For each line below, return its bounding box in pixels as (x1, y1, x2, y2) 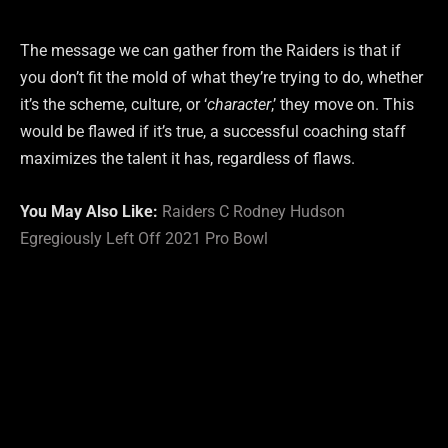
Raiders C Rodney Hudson (162, 202, 345, 222)
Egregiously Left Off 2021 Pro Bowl (20, 229, 268, 249)
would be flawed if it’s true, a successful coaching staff (20, 121, 406, 141)
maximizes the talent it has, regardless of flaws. (20, 148, 355, 168)
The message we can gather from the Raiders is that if (20, 40, 401, 60)
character (207, 94, 271, 114)
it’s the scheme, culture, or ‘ (20, 94, 207, 114)
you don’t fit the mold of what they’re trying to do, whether (20, 67, 423, 87)
